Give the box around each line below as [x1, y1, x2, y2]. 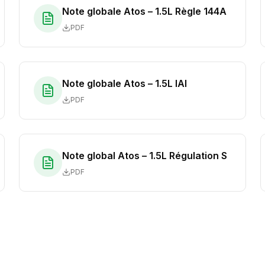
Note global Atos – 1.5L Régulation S [62, 150, 227, 161]
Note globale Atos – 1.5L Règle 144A [62, 5, 227, 17]
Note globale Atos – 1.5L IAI [62, 77, 187, 89]
